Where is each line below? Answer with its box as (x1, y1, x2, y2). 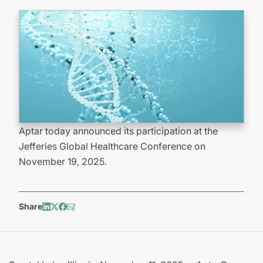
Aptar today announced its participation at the (19, 125, 218, 137)
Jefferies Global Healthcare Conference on (19, 140, 205, 152)
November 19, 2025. (19, 156, 107, 167)
